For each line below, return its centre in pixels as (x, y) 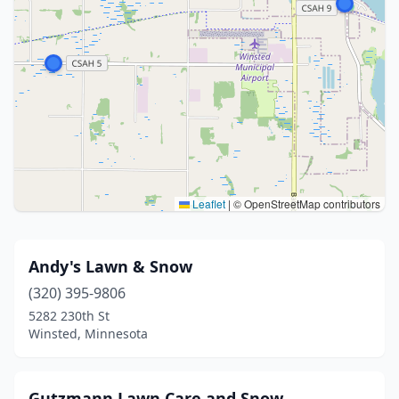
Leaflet (208, 204)
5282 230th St (69, 316)
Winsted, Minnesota (88, 334)
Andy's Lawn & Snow (110, 266)
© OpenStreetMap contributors (305, 204)
